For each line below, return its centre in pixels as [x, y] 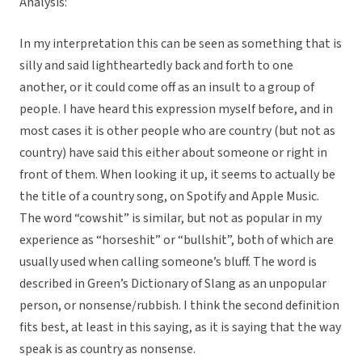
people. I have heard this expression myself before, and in [176, 109]
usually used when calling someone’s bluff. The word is [168, 262]
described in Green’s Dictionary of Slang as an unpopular [173, 284]
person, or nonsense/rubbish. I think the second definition [179, 306]
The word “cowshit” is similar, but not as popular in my [170, 219]
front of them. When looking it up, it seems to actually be [177, 175]
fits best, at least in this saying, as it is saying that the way [180, 328]
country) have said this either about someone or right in [173, 153]
